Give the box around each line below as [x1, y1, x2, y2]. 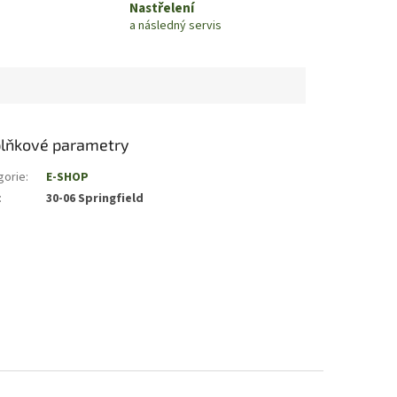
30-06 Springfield [46, 190, 144, 208]
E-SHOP [46, 168, 90, 187]
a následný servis [128, 16, 222, 35]
